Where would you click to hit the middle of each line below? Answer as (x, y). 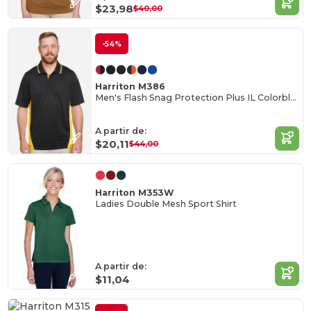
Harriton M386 (131, 87)
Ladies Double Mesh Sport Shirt (166, 203)
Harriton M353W (135, 192)
